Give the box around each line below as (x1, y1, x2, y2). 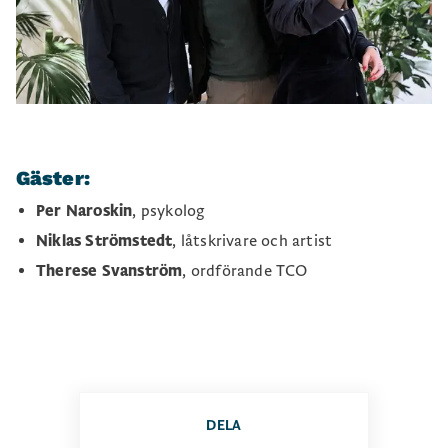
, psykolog (132, 200, 206, 221)
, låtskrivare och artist (172, 230, 333, 251)
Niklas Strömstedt (36, 230, 173, 251)
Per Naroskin (36, 200, 133, 221)
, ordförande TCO (182, 260, 308, 281)
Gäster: (16, 165, 90, 190)
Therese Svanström (36, 260, 183, 281)
